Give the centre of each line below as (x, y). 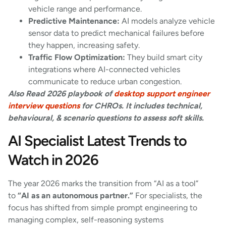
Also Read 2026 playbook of (61, 93)
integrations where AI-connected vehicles (104, 69)
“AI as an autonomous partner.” (75, 196)
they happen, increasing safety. (85, 45)
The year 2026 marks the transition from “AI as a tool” (103, 184)
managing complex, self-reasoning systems (86, 220)
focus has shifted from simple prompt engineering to (103, 208)
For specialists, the (168, 196)
